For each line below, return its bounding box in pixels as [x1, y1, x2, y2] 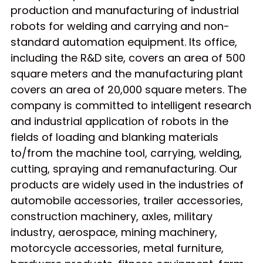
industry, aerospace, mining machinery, [11, 224, 217, 240]
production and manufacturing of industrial [11, 2, 239, 18]
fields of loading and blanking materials [11, 129, 218, 144]
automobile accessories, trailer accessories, [11, 193, 243, 208]
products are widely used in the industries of [11, 177, 244, 192]
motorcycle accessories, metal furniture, [11, 240, 224, 255]
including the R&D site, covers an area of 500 [11, 50, 245, 65]
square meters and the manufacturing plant [11, 66, 243, 81]
